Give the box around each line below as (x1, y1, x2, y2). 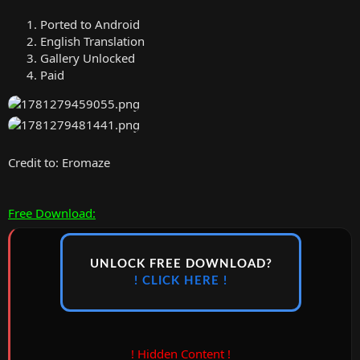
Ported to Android (40, 15, 140, 32)
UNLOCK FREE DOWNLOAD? (89, 258, 272, 271)
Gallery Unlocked (40, 49, 135, 66)
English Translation (40, 32, 145, 49)
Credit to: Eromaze (8, 153, 110, 170)
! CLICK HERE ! (134, 275, 227, 288)
